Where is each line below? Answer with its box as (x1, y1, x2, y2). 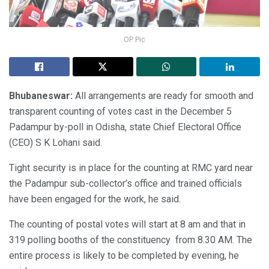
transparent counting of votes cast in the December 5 (9, 106, 232, 118)
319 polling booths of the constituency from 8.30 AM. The (9, 234, 252, 246)
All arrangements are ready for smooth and (75, 90, 253, 102)
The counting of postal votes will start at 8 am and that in (9, 219, 246, 231)
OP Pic (124, 35, 145, 44)
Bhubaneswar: (9, 90, 75, 102)
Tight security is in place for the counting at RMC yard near (9, 162, 253, 174)
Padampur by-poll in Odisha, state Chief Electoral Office (9, 121, 241, 133)
